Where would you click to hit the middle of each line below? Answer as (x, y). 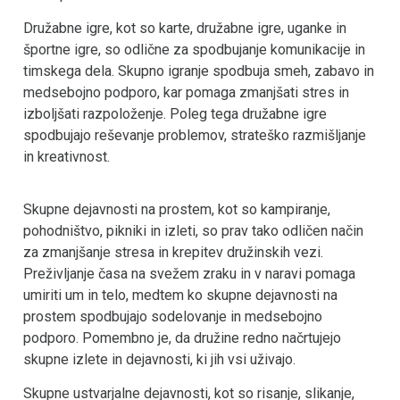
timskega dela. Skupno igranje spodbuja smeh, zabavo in (199, 71)
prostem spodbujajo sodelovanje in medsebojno (173, 316)
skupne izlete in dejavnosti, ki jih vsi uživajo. (159, 359)
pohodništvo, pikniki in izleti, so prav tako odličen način (193, 230)
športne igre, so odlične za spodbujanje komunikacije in (194, 50)
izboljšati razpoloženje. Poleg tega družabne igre (175, 114)
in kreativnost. (67, 157)
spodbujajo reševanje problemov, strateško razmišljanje (195, 136)
